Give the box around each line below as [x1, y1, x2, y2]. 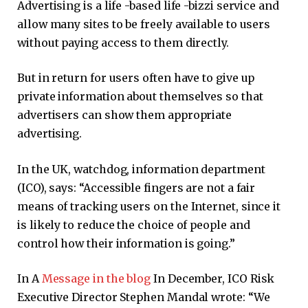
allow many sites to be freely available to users [17, 16, 271, 31]
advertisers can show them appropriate [17, 108, 232, 122]
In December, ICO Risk [151, 272, 275, 286]
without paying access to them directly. [17, 35, 229, 49]
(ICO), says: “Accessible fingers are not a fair [17, 180, 256, 195]
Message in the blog [41, 272, 151, 286]
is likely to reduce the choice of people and [17, 217, 250, 232]
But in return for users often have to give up [17, 71, 255, 85]
